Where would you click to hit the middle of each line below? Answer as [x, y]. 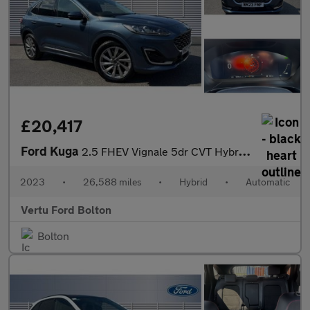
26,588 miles [112, 182]
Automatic [267, 182]
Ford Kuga [51, 151]
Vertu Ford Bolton [66, 210]
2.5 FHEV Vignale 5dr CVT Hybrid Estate [160, 152]
